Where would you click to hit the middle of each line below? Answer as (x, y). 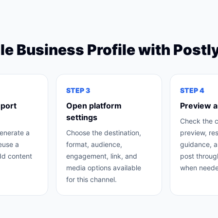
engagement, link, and (102, 156)
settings (82, 117)
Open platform (94, 106)
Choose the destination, (104, 133)
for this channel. (92, 179)
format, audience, (94, 144)
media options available (104, 168)
